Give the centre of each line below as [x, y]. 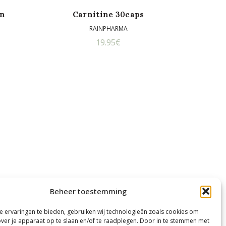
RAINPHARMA [108, 28]
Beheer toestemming [88, 191]
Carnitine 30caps [108, 14]
